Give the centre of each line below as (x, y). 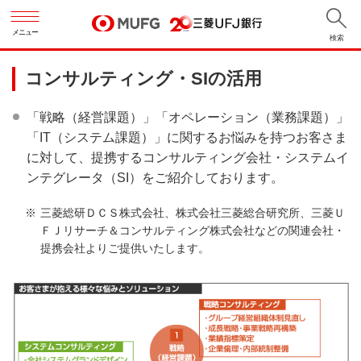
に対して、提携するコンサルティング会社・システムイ (188, 158)
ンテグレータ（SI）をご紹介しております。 (155, 178)
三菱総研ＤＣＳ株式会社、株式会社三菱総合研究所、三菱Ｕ (193, 213)
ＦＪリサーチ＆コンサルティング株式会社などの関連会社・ (193, 230)
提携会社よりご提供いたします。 (125, 248)
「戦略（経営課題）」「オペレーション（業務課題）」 (188, 117)
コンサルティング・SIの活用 (143, 79)
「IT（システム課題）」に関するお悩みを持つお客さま (187, 137)
